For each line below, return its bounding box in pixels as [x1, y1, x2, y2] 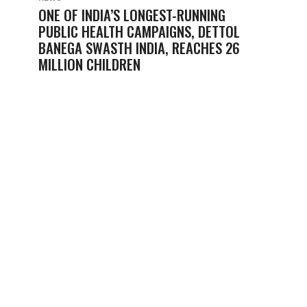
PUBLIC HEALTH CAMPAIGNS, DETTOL [38, 21, 240, 42]
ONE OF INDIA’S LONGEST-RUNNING [38, 4, 225, 25]
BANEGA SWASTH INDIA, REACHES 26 [38, 37, 240, 58]
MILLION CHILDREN [38, 53, 140, 75]
